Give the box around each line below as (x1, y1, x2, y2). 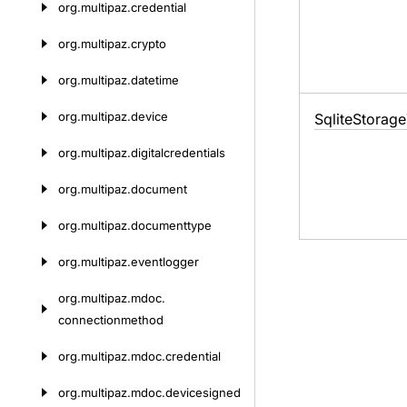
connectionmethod (58, 313, 164, 327)
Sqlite (313, 110, 352, 128)
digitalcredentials (131, 145, 225, 160)
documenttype (131, 218, 212, 233)
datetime (131, 73, 179, 87)
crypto (131, 36, 166, 51)
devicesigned (165, 385, 241, 400)
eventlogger (131, 254, 199, 269)
